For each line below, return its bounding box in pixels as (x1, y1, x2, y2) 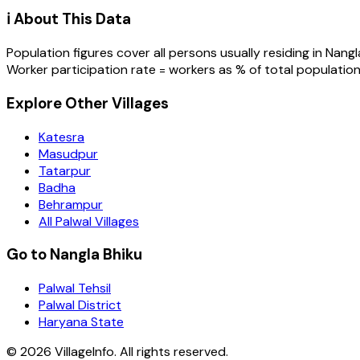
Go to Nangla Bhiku (6, 244, 142, 265)
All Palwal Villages (39, 212, 139, 230)
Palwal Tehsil (39, 279, 111, 297)
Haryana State (39, 313, 124, 330)
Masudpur (39, 145, 98, 162)
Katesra (39, 128, 84, 145)
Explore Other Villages (6, 92, 169, 113)
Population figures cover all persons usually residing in (6, 44, 325, 62)
